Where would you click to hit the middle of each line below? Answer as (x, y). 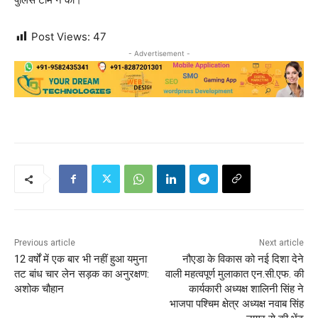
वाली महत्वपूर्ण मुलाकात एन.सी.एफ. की (234, 274)
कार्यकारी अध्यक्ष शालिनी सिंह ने (246, 289)
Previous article (45, 243)
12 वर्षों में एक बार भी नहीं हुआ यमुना (81, 259)
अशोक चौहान (39, 289)
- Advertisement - (159, 54)
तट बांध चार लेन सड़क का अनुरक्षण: (82, 274)
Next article (281, 243)
